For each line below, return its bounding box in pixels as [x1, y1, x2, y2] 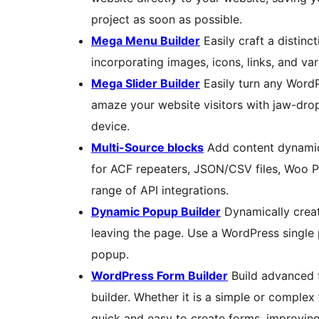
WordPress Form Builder [91, 268, 228, 283]
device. [91, 119, 130, 134]
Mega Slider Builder [91, 76, 200, 91]
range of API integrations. [91, 183, 229, 198]
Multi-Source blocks [91, 140, 204, 155]
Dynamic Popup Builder [91, 204, 221, 219]
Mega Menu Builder [91, 33, 200, 48]
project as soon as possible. [91, 12, 242, 27]
